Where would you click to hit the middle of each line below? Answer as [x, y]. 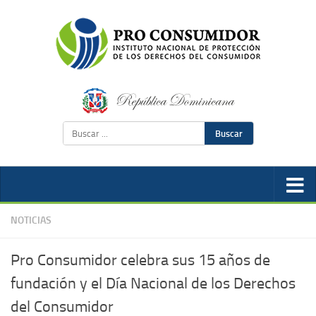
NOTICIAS [31, 220]
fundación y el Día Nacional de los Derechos [153, 284]
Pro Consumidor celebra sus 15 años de [140, 260]
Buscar [229, 133]
